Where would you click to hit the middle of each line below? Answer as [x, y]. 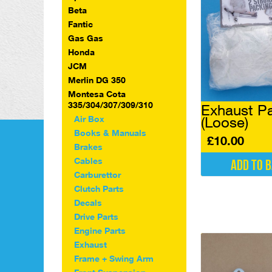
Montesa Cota [97, 94]
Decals [88, 202]
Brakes [88, 147]
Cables [88, 161]
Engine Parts [100, 230]
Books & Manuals [110, 133]
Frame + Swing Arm [114, 258]
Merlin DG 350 [97, 80]
